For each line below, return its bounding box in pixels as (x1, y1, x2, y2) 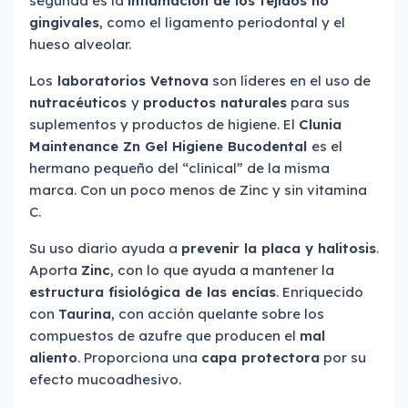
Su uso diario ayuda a (29, 240, 181, 257)
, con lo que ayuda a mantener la (110, 261, 334, 279)
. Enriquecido (276, 283, 363, 301)
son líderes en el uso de (209, 72, 371, 89)
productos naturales (143, 94, 287, 111)
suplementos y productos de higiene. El (29, 116, 299, 133)
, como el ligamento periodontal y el (99, 14, 345, 31)
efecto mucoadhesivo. (29, 371, 181, 388)
